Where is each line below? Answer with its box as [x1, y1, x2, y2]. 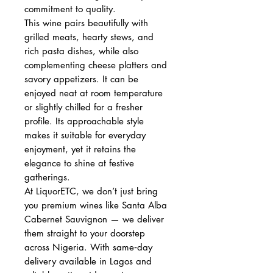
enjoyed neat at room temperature [24, 87, 163, 99]
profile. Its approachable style [24, 115, 144, 127]
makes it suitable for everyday [24, 129, 146, 141]
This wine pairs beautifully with [24, 16, 148, 29]
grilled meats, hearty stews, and [24, 30, 154, 43]
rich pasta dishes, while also [24, 44, 138, 57]
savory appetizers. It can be [24, 73, 138, 85]
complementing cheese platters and [24, 58, 167, 71]
